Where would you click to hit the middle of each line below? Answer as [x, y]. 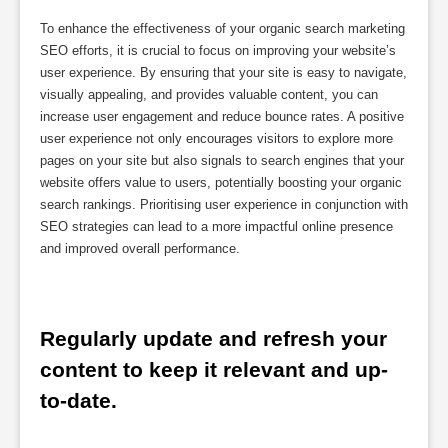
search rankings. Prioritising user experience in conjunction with [224, 205]
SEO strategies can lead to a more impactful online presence [216, 227]
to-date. [78, 400]
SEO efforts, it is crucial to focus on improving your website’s [218, 51]
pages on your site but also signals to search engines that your [222, 161]
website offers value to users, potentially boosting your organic [221, 183]
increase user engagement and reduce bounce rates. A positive [222, 117]
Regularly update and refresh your [213, 338]
